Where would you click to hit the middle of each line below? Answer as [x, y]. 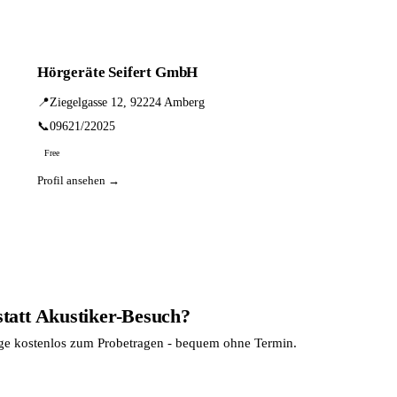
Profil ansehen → [78, 180]
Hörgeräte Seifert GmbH [118, 72]
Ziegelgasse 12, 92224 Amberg [127, 102]
